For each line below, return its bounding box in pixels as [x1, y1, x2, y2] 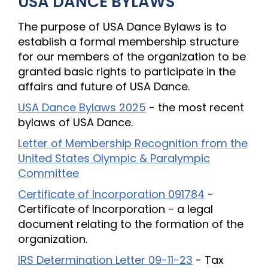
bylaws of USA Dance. [18, 115, 133, 130]
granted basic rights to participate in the [18, 64, 236, 79]
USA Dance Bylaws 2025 [18, 100, 146, 115]
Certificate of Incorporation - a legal [18, 202, 213, 217]
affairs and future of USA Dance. [18, 79, 190, 94]
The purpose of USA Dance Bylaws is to [18, 19, 227, 34]
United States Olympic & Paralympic [18, 151, 210, 166]
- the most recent [146, 100, 244, 115]
